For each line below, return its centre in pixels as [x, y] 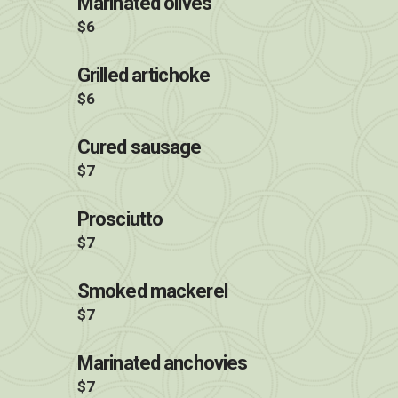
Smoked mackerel [152, 291]
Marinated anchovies [163, 363]
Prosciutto [120, 219]
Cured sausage [139, 147]
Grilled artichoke [144, 75]
